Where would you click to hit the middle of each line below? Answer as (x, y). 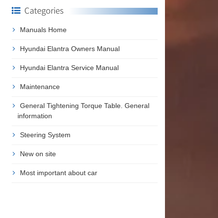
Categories (44, 10)
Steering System (45, 135)
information (35, 116)
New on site (38, 154)
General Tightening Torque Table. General (84, 105)
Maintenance (40, 86)
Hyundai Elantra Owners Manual (70, 48)
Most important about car (58, 173)
